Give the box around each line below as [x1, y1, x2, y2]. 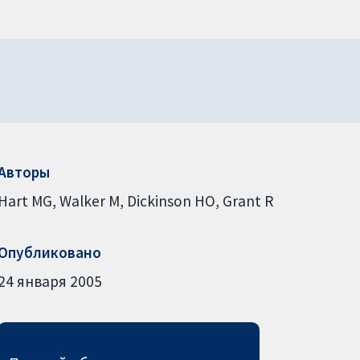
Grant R [222, 190, 273, 211]
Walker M [59, 190, 120, 211]
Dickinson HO [126, 190, 215, 211]
